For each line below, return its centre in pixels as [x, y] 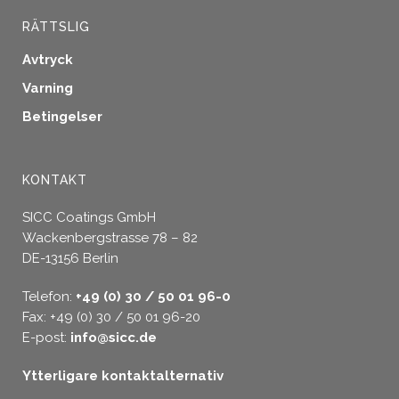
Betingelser [62, 117]
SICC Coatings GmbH [89, 218]
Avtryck [48, 60]
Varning [48, 89]
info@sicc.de [114, 338]
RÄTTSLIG [56, 27]
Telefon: [49, 297]
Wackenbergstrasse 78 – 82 [110, 238]
